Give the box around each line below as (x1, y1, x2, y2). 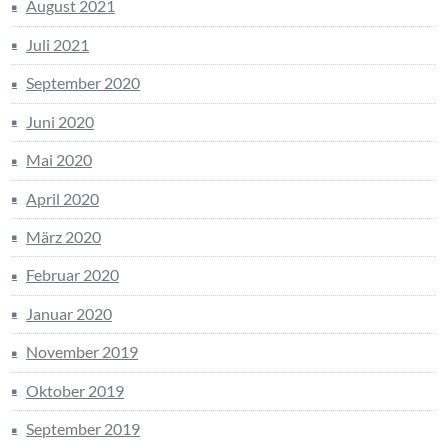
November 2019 (26, 342, 138, 362)
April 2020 (26, 188, 99, 208)
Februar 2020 (26, 265, 119, 285)
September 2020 (26, 73, 140, 93)
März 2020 (26, 226, 101, 246)
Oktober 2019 (26, 380, 124, 400)
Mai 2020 (26, 150, 92, 170)
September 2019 (26, 419, 140, 439)
